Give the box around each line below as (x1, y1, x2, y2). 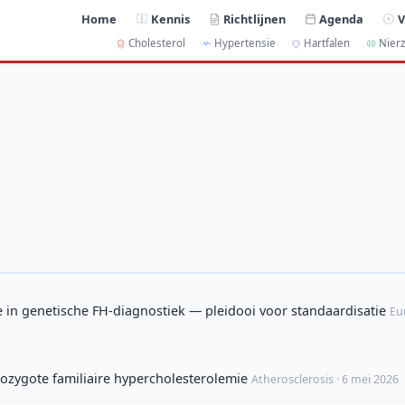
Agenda (319, 11, 364, 28)
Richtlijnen (223, 11, 287, 28)
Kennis (151, 11, 191, 28)
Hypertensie (213, 36, 276, 51)
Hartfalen (304, 36, 351, 51)
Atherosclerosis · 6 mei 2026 (251, 372, 399, 388)
